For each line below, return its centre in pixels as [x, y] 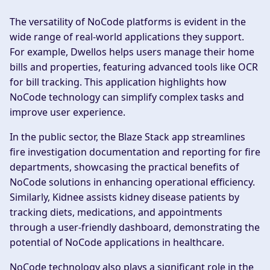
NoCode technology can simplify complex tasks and [127, 97]
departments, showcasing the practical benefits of [124, 167]
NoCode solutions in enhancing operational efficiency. [132, 182]
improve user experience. [67, 112]
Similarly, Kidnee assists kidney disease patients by [124, 197]
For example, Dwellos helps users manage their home [132, 52]
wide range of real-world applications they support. [127, 37]
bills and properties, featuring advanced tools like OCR [134, 67]
